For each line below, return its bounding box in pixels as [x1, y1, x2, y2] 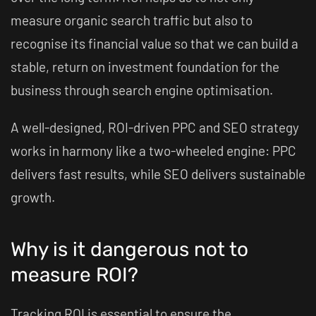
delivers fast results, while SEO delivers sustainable [11, 166, 305, 182]
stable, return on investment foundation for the [11, 59, 279, 75]
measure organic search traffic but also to [11, 12, 253, 28]
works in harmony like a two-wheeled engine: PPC [11, 142, 296, 159]
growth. [11, 189, 55, 205]
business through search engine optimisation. [11, 82, 276, 98]
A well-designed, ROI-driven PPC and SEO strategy [11, 119, 299, 135]
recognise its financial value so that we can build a [11, 35, 298, 51]
